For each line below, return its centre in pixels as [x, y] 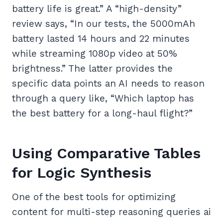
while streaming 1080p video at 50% [95, 54]
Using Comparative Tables [106, 153]
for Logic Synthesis [82, 173]
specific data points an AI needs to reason [108, 84]
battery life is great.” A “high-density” [97, 9]
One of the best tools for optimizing [94, 197]
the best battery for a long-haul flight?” [102, 113]
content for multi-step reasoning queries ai [111, 212]
